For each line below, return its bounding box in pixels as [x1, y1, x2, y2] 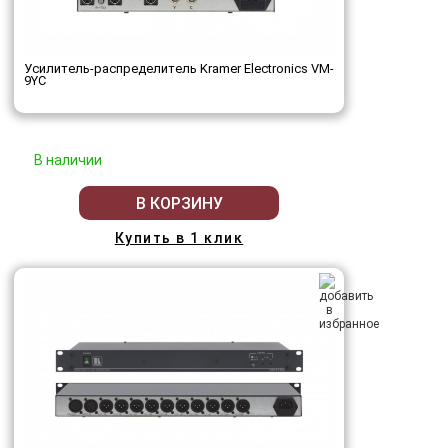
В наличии [34, 152, 102, 169]
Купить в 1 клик [114, 230, 244, 247]
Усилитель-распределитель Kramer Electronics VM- [24, 61, 334, 77]
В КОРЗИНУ [135, 193, 223, 213]
